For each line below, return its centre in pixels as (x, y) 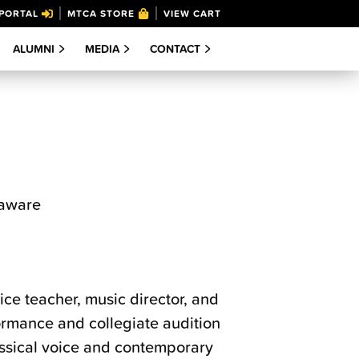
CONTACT (175, 49)
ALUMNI (34, 49)
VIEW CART (192, 13)
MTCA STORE (101, 13)
